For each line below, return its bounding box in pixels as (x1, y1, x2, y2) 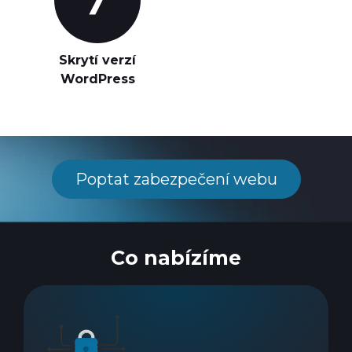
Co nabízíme (111, 246, 241, 269)
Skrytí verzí (59, 53, 136, 68)
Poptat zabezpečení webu (75, 170, 277, 189)
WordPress (60, 71, 135, 86)
